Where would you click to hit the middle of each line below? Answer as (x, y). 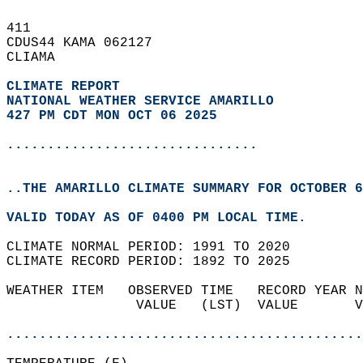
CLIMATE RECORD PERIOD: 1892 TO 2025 (156, 262)
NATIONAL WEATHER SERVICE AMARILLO (140, 101)
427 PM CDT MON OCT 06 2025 (112, 116)
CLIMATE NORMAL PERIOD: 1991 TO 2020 (156, 247)
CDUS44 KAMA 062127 (88, 43)
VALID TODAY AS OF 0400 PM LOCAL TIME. (164, 218)
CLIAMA (39, 58)
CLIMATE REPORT (67, 87)
